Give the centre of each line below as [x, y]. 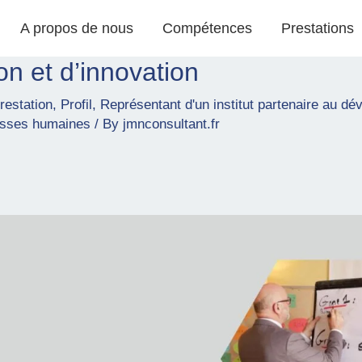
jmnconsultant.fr [171, 124]
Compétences [207, 28]
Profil [76, 105]
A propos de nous [76, 28]
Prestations [317, 28]
